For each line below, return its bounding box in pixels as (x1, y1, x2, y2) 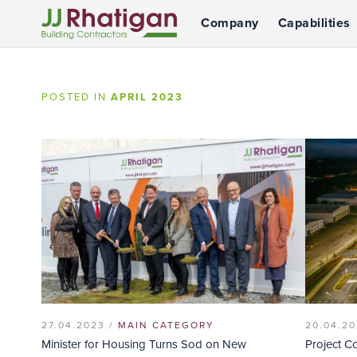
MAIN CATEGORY (118, 319, 214, 331)
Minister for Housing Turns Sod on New (41, 336, 246, 351)
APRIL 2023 (111, 91, 183, 104)
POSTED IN (41, 91, 111, 104)
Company (201, 15, 259, 31)
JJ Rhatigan (41, 50, 101, 65)
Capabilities (277, 15, 351, 31)
